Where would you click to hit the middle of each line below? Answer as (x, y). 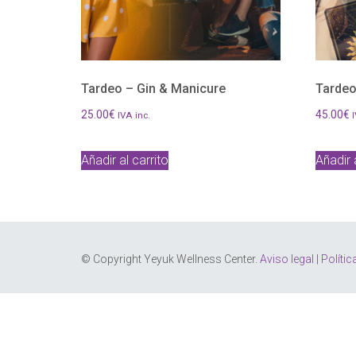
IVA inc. (134, 116)
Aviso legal (287, 259)
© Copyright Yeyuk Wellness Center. (170, 259)
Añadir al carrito (125, 160)
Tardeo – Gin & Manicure (153, 89)
